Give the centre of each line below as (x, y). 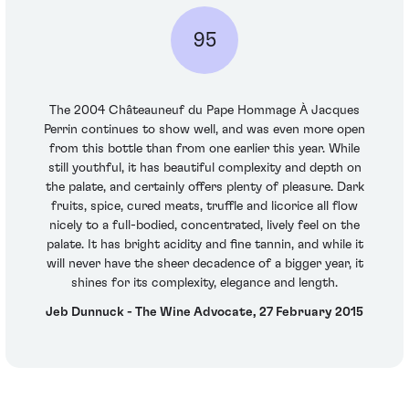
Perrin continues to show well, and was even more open (204, 130)
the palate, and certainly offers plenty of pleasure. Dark (204, 188)
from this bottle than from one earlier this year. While (204, 149)
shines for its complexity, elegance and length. (204, 283)
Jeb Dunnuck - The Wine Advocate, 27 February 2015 (204, 312)
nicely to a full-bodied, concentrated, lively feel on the (204, 226)
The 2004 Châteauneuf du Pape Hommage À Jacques (204, 111)
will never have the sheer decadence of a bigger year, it (204, 264)
